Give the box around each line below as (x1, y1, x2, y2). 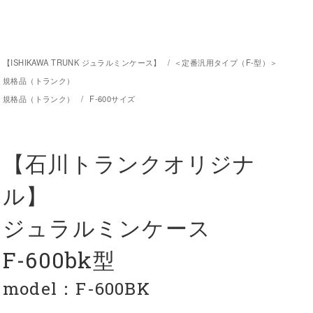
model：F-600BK (2, 277, 150, 300)
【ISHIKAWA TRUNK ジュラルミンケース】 (2, 57, 161, 68)
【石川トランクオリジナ (2, 150, 256, 178)
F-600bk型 (2, 246, 115, 275)
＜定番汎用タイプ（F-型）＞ (173, 57, 278, 68)
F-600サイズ (89, 93, 136, 105)
